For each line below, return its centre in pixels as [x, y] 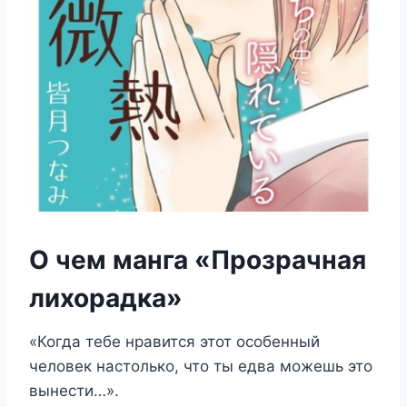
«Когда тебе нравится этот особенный [174, 341]
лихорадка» [106, 298]
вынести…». [74, 390]
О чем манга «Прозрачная [198, 259]
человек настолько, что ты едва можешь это [201, 366]
